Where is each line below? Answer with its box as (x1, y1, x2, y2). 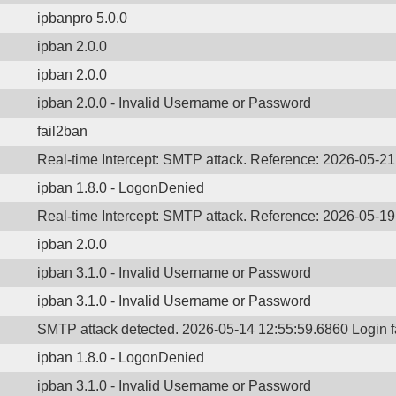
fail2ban (37, 124, 88, 139)
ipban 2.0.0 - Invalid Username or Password (37, 95, 311, 110)
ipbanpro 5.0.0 (37, 11, 127, 26)
